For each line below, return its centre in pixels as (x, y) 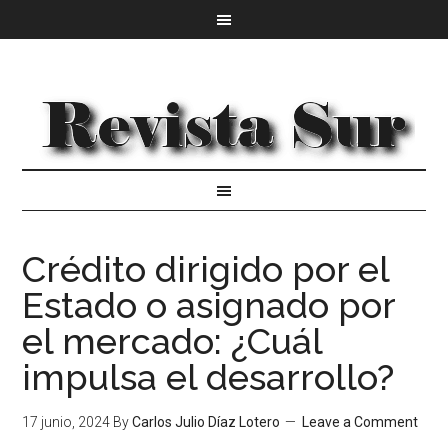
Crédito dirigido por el (206, 269)
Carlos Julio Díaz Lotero (206, 422)
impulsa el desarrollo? (208, 377)
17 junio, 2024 (66, 422)
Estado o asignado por (209, 305)
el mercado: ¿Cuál (172, 341)
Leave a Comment (360, 422)
